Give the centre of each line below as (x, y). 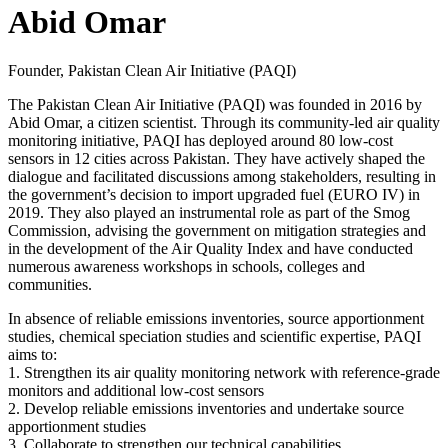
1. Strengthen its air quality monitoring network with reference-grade (224, 373)
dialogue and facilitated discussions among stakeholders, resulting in (222, 177)
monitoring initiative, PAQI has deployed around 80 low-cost (200, 141)
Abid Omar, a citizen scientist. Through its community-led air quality (224, 123)
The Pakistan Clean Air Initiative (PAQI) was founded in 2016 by (215, 105)
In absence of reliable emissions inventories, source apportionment (216, 319)
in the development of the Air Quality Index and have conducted (210, 249)
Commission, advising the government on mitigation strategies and (217, 231)
